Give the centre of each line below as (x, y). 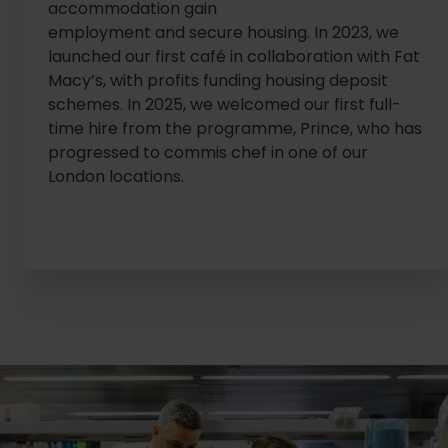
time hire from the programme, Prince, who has (235, 129)
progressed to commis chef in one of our (208, 153)
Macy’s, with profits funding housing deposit (218, 81)
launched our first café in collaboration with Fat (234, 57)
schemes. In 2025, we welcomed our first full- (224, 105)
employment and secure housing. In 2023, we (223, 33)
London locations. (116, 177)
